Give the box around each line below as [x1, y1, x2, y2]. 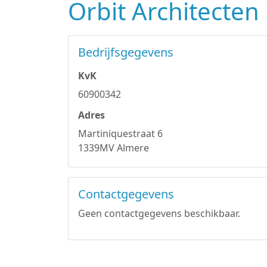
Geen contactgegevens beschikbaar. [78, 207, 240, 220]
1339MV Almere [78, 141, 149, 154]
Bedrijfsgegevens [78, 44, 173, 60]
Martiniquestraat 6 [78, 127, 163, 140]
